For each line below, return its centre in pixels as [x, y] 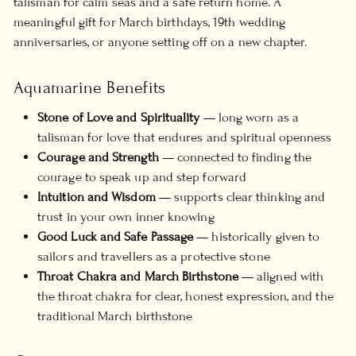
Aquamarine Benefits [90, 87]
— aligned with [281, 276]
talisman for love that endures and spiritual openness [185, 137]
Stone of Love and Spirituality [119, 117]
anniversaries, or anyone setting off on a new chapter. [160, 42]
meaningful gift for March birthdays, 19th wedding [150, 22]
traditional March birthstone [115, 316]
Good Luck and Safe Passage [116, 236]
